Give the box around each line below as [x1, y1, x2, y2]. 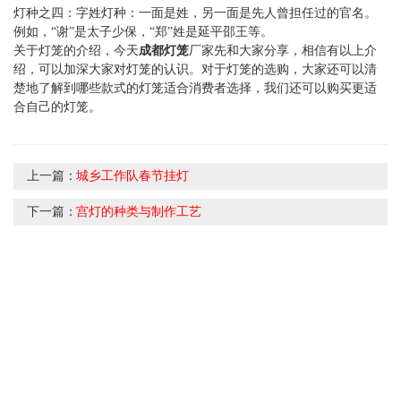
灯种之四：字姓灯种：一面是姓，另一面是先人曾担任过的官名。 [13, 5, 377, 20]
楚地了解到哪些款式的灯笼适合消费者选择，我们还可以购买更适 [13, 81, 377, 95]
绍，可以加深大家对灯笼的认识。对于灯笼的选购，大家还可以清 [13, 62, 377, 76]
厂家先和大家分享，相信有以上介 [189, 43, 377, 57]
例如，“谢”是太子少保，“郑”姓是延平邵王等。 [13, 24, 273, 38]
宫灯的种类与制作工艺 [76, 204, 201, 218]
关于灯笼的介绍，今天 [13, 43, 139, 57]
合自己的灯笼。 [13, 99, 101, 114]
